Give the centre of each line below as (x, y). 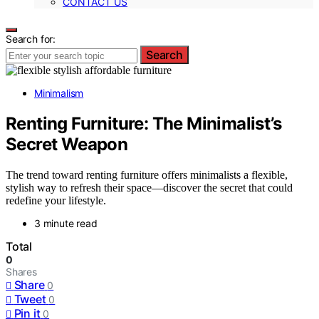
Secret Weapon (67, 144)
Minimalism (59, 93)
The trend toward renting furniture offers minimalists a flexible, (147, 174)
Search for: (31, 39)
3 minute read (66, 223)
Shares (21, 271)
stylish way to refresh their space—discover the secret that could (149, 187)
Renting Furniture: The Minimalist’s (143, 123)
